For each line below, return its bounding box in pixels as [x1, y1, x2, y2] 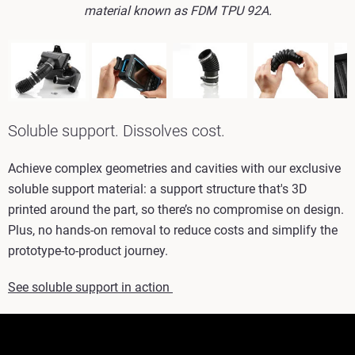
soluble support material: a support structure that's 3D [8, 181, 307, 197]
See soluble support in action [8, 279, 173, 295]
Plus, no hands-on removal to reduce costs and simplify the [8, 222, 338, 238]
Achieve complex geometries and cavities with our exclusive [8, 160, 341, 176]
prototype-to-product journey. [8, 242, 168, 258]
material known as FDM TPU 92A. [83, 2, 272, 18]
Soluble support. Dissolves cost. [8, 120, 225, 140]
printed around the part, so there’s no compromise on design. [8, 201, 344, 217]
